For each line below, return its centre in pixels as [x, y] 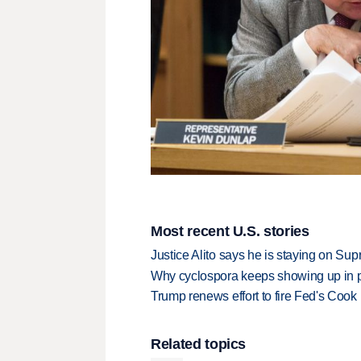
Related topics [199, 344]
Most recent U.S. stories [230, 231]
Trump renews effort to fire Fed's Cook [254, 297]
